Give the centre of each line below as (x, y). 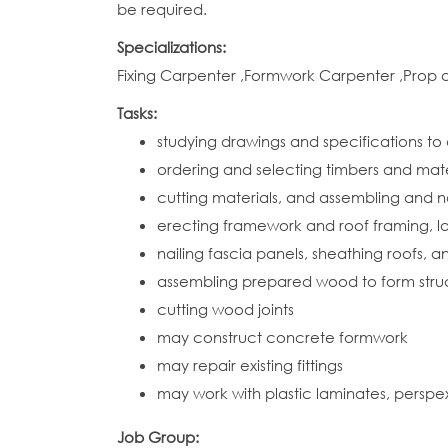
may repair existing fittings (250, 365)
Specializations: (173, 47)
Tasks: (139, 113)
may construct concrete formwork (282, 337)
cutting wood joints (225, 309)
